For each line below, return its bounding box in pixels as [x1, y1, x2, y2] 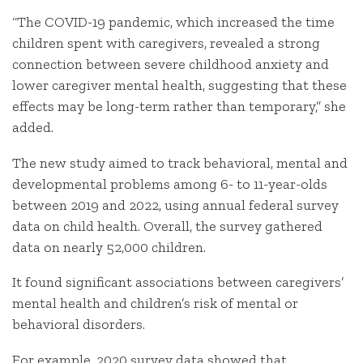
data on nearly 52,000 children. [12, 237, 206, 256]
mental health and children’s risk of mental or [12, 294, 298, 313]
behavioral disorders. [12, 315, 145, 334]
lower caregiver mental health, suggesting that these [12, 75, 347, 94]
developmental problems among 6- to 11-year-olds [12, 174, 327, 193]
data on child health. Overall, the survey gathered [12, 216, 322, 235]
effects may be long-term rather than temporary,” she [12, 96, 346, 115]
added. [12, 117, 53, 136]
